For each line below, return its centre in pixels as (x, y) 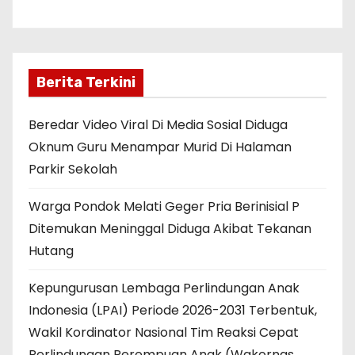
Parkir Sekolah (73, 170)
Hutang (51, 251)
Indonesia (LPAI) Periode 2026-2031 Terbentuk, (173, 311)
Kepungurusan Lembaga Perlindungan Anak (164, 288)
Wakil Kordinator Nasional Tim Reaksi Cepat (164, 333)
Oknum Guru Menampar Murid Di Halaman (160, 147)
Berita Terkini (86, 83)
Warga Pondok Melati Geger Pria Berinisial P (164, 207)
